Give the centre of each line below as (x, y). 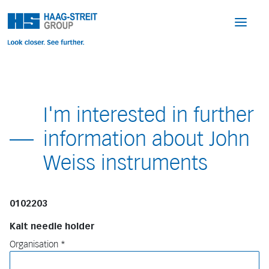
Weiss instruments (125, 163)
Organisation (34, 244)
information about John (147, 139)
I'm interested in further (149, 115)
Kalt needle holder (52, 226)
